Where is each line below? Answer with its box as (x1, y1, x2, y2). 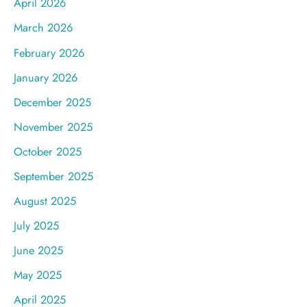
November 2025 (14, 118, 93, 135)
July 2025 (14, 217, 59, 234)
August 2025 (14, 193, 76, 210)
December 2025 (14, 93, 91, 110)
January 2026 (14, 69, 77, 86)
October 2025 (14, 143, 82, 160)
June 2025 (14, 242, 63, 259)
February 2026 (14, 44, 84, 61)
